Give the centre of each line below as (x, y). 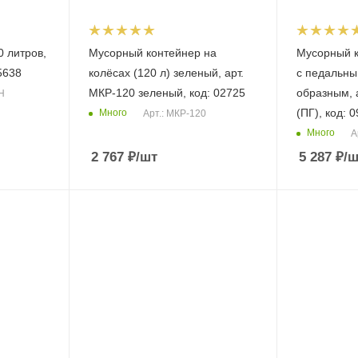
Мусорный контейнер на (152, 52)
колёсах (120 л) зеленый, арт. (166, 72)
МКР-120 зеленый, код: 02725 (167, 92)
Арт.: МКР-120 (174, 113)
